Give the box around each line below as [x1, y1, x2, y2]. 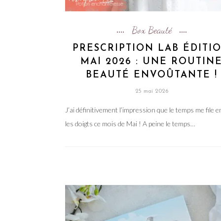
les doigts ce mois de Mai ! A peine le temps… [65, 119, 195, 128]
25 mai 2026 [135, 88, 168, 94]
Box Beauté [131, 24, 172, 36]
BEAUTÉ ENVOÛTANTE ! [85, 70, 218, 80]
